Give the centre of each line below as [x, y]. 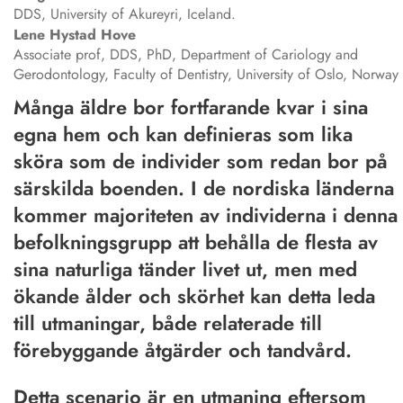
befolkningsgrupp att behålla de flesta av [196, 242]
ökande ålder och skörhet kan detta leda [194, 296]
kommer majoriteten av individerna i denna [206, 215]
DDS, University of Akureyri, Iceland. [125, 14]
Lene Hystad [55, 35]
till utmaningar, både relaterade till [168, 323]
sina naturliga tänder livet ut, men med [185, 269]
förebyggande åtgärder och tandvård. [183, 350]
